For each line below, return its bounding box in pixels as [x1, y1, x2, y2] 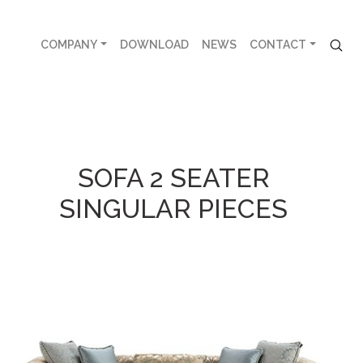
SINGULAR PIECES [59, 194, 288, 224]
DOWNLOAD [120, 37, 190, 51]
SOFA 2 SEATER [77, 163, 270, 193]
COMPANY [41, 37, 98, 51]
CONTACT [250, 37, 307, 51]
